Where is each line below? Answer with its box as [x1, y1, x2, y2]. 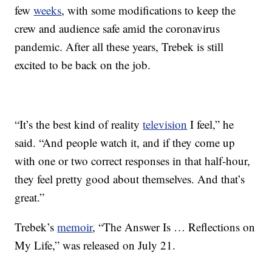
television [143, 117, 188, 132]
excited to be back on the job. [15, 57, 151, 73]
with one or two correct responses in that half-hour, [15, 153, 251, 169]
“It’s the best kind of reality [15, 117, 143, 132]
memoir [57, 219, 93, 235]
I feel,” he [187, 117, 234, 132]
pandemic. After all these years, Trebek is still [15, 39, 224, 55]
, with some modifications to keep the [61, 2, 236, 18]
